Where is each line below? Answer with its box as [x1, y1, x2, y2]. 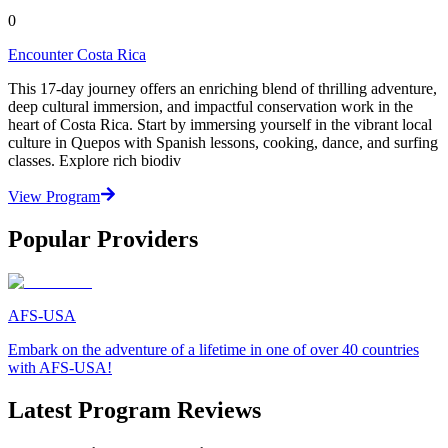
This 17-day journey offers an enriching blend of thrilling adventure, [8, 79, 437, 97]
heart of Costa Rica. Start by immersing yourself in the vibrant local [8, 115, 432, 133]
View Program [8, 187, 100, 205]
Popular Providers [8, 225, 198, 252]
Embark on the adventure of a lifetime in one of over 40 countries [8, 340, 419, 358]
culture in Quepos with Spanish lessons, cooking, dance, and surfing [8, 133, 438, 151]
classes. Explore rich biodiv [8, 151, 181, 169]
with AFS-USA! [8, 358, 112, 376]
